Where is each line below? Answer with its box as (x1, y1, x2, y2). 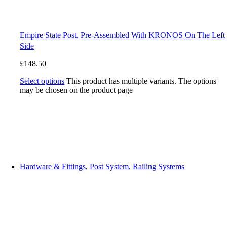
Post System (90, 162, 129, 171)
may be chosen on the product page (20, 86, 133, 95)
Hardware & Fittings (20, 162, 86, 171)
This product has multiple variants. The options (66, 77, 217, 86)
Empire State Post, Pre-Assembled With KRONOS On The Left (20, 31, 225, 40)
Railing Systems (133, 162, 185, 171)
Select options (20, 77, 65, 86)
